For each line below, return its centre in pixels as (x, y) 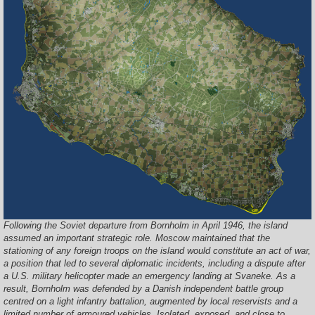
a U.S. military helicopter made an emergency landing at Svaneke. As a (149, 276)
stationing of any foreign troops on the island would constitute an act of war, (157, 251)
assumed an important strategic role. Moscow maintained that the (137, 238)
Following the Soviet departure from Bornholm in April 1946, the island (146, 226)
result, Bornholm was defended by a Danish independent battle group (143, 289)
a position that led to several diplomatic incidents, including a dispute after (154, 264)
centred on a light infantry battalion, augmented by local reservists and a (150, 302)
